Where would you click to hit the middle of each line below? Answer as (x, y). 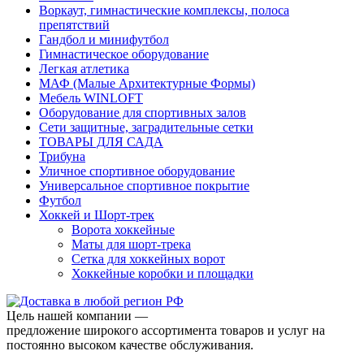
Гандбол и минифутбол (104, 39)
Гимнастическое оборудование (124, 54)
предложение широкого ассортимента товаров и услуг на (166, 330)
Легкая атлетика (84, 68)
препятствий (74, 24)
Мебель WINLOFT (91, 97)
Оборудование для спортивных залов (143, 112)
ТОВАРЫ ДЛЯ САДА (101, 141)
